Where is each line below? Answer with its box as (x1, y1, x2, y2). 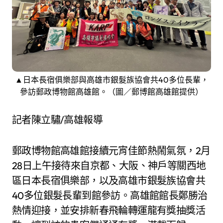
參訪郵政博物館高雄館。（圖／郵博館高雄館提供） (20, 86, 203, 97)
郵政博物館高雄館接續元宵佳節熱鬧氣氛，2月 (12, 144, 211, 157)
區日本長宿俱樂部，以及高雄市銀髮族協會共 (12, 174, 205, 187)
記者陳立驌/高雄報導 (21, 113, 103, 126)
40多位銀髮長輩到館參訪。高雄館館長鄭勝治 (12, 189, 208, 202)
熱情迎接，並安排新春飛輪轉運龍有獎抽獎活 (12, 204, 205, 217)
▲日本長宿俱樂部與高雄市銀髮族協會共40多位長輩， (14, 74, 209, 85)
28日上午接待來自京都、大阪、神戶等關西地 (12, 159, 206, 172)
